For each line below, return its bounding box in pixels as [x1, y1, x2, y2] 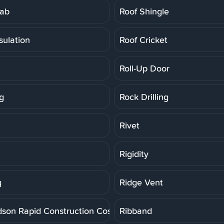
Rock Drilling [119, 90, 168, 103]
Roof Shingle [119, 4, 169, 17]
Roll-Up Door [119, 61, 169, 74]
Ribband [119, 204, 152, 217]
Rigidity [119, 147, 148, 160]
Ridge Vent [119, 175, 163, 188]
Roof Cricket [119, 33, 167, 46]
